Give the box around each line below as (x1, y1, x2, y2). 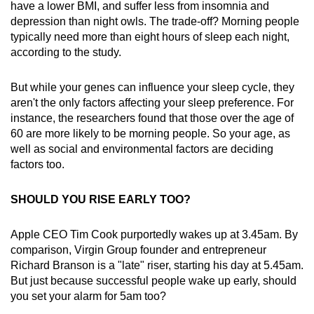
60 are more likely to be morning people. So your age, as (11, 127, 290, 139)
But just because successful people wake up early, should (11, 274, 296, 287)
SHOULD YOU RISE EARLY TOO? (11, 193, 191, 205)
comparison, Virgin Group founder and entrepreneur (11, 243, 266, 256)
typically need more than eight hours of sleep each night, (11, 30, 289, 43)
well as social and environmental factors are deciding (11, 142, 273, 155)
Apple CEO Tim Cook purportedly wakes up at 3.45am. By (11, 228, 298, 240)
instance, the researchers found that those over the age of (11, 111, 294, 124)
